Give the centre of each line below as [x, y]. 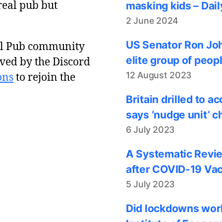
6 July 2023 [151, 129]
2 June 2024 [152, 20]
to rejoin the [44, 77]
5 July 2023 [151, 184]
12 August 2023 [159, 75]
